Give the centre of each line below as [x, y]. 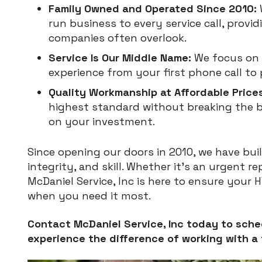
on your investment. [102, 121]
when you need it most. [89, 195]
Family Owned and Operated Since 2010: [153, 8]
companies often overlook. [118, 37]
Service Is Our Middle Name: [120, 57]
